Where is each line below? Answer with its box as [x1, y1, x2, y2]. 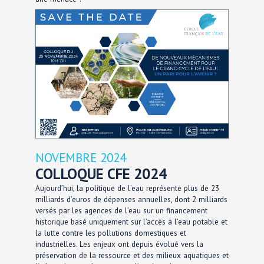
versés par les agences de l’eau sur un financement [35, 205, 207, 216]
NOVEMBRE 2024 [35, 149, 126, 166]
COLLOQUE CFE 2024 [35, 164, 167, 183]
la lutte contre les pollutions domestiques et [35, 227, 186, 238]
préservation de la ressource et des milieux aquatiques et [35, 250, 229, 260]
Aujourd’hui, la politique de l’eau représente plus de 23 [35, 183, 219, 193]
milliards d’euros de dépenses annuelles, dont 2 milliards [35, 194, 227, 204]
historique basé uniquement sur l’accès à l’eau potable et [35, 216, 227, 227]
